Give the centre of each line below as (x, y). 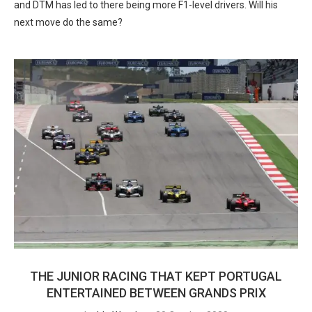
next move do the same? (68, 22)
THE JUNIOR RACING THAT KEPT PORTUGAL (156, 276)
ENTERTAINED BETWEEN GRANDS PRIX (156, 293)
